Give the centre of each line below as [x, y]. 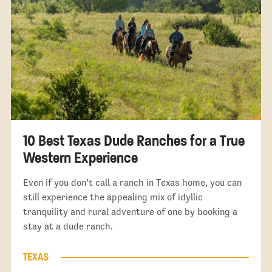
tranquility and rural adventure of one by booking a [130, 212]
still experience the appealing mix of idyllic [113, 197]
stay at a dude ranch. [68, 226]
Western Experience [80, 158]
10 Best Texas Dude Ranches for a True [134, 141]
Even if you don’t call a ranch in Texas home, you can [132, 183]
